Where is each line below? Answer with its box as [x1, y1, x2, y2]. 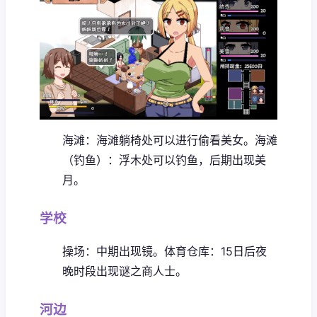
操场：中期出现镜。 [62, 244, 164, 259]
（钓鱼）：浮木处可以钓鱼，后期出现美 [62, 153, 266, 168]
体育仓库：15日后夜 [164, 244, 267, 259]
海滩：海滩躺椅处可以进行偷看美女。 [62, 133, 255, 148]
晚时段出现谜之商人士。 [62, 264, 187, 279]
